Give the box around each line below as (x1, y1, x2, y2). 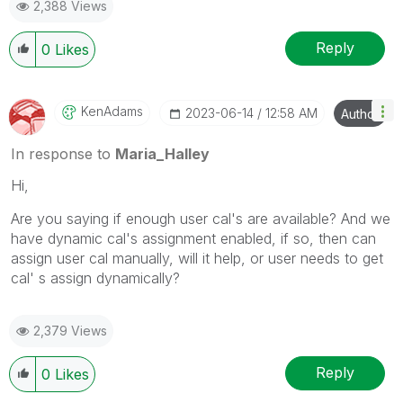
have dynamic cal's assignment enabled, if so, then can (11, 228, 376, 247)
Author (341, 105, 380, 121)
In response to (11, 144, 115, 163)
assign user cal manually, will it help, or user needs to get (11, 248, 383, 267)
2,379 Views (33, 322, 107, 338)
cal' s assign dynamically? (11, 268, 180, 287)
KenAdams (81, 103, 143, 119)
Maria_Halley (115, 144, 210, 163)
